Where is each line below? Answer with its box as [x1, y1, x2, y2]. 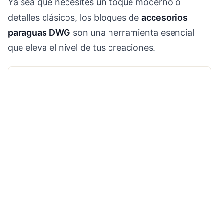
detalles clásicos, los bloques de [8, 12, 141, 23]
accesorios [141, 12, 188, 23]
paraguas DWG [8, 27, 70, 38]
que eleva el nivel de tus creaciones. [8, 43, 155, 53]
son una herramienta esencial [70, 27, 194, 38]
